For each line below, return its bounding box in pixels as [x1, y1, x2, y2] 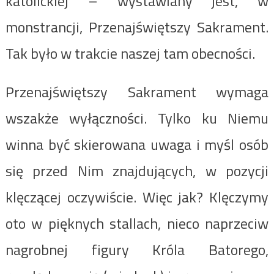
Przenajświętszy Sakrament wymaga [5, 80, 269, 103]
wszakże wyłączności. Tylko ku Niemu [5, 106, 269, 129]
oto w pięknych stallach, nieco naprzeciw [5, 212, 269, 234]
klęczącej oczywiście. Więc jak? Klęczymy [5, 185, 269, 208]
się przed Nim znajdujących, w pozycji [5, 159, 269, 182]
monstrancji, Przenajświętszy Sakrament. [5, 15, 269, 38]
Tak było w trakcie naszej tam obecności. [5, 42, 255, 64]
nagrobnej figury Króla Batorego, [5, 238, 269, 261]
